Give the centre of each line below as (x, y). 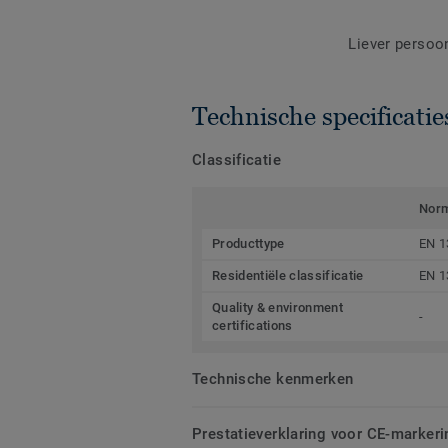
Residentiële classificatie (288, 276)
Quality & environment (277, 308)
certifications (252, 326)
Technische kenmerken (273, 379)
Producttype (248, 244)
